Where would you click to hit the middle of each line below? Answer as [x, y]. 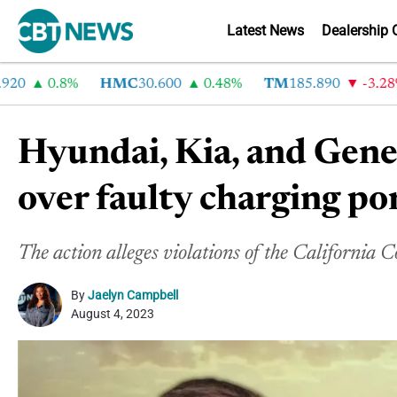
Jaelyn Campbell [133, 295]
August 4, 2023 [113, 314]
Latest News [265, 31]
